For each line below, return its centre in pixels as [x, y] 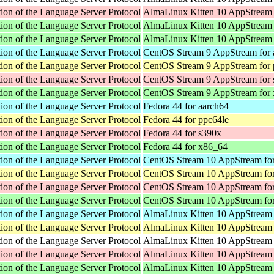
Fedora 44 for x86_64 [185, 146]
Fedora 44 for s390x [182, 133]
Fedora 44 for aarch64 [186, 106]
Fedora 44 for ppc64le [186, 119]
